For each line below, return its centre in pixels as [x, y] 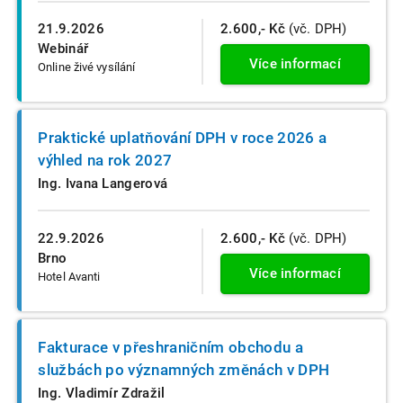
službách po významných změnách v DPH [184, 369]
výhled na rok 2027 [105, 160]
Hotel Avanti [69, 277]
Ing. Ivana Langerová [103, 183]
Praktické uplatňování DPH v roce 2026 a [183, 137]
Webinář [63, 49]
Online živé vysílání [87, 67]
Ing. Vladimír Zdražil [102, 393]
